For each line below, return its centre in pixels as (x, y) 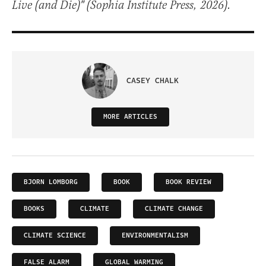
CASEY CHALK (152, 81)
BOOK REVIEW (189, 182)
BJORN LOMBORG (51, 182)
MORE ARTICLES (130, 117)
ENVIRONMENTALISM (155, 236)
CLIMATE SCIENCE (55, 236)
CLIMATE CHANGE (174, 209)
